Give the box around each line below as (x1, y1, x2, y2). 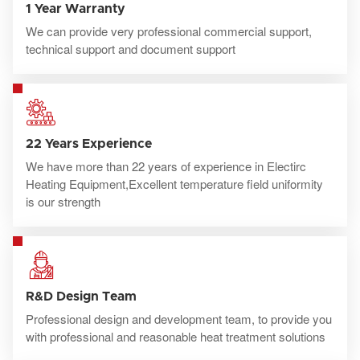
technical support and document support (26, 39, 235, 57)
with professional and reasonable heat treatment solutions (26, 327, 325, 345)
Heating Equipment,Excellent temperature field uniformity (26, 174, 323, 192)
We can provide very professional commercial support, (26, 22, 312, 39)
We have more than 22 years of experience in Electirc (26, 157, 306, 174)
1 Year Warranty (26, 2, 125, 15)
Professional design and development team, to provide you (26, 309, 332, 327)
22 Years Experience (26, 137, 152, 150)
